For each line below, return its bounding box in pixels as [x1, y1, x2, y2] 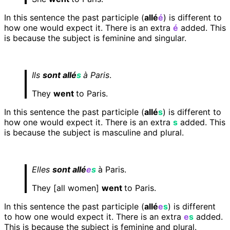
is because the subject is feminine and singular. [4, 33, 186, 44]
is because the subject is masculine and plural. [4, 127, 184, 138]
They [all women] [32, 183, 102, 194]
